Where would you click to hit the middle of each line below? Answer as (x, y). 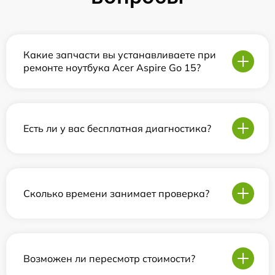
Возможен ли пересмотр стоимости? (109, 258)
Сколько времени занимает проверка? (116, 193)
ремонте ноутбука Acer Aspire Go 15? (112, 68)
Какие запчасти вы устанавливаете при (120, 55)
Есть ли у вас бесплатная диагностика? (117, 128)
